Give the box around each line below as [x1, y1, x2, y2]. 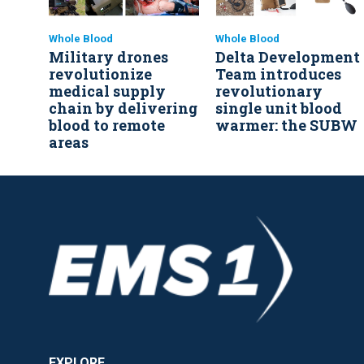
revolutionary [215, 81, 323, 102]
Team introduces [215, 64, 341, 84]
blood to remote [49, 115, 165, 136]
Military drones [49, 47, 168, 67]
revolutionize [49, 64, 152, 84]
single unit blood [215, 98, 342, 119]
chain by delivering [49, 98, 197, 119]
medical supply [49, 81, 166, 102]
